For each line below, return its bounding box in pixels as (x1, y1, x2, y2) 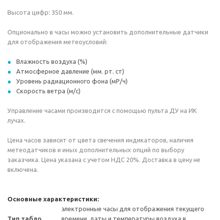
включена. (7, 166, 38, 173)
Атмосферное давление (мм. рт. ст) (16, 68, 124, 75)
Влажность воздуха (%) (16, 58, 87, 65)
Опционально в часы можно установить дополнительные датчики (7, 28, 208, 35)
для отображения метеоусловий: (7, 38, 108, 45)
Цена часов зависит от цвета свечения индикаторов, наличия (7, 137, 193, 143)
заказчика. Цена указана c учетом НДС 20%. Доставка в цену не (7, 156, 200, 163)
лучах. (7, 117, 26, 124)
